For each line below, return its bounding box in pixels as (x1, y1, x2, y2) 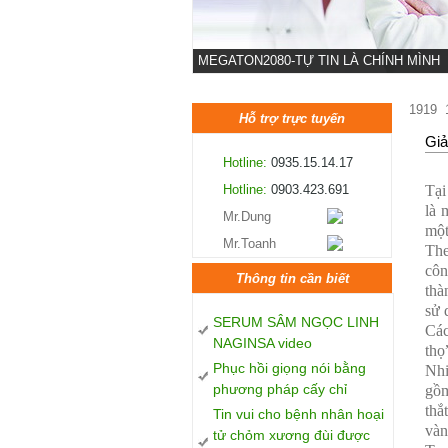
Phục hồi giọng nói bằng (213, 360, 366, 376)
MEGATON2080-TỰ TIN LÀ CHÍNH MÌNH (198, 53, 440, 68)
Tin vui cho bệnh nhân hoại (213, 406, 384, 422)
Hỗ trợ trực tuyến (239, 110, 345, 126)
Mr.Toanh (223, 236, 276, 251)
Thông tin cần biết (235, 270, 349, 286)
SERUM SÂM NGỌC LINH (213, 314, 379, 330)
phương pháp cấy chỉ (213, 381, 347, 396)
